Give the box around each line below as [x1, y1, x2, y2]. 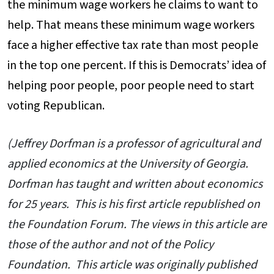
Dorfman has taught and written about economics [7, 175, 262, 193]
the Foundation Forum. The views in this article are [7, 215, 267, 233]
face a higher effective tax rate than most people [7, 36, 258, 54]
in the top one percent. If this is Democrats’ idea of [7, 56, 266, 74]
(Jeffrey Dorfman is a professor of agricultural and [7, 135, 261, 152]
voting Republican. [7, 97, 105, 114]
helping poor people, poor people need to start [7, 76, 254, 94]
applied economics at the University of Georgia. [7, 155, 251, 172]
